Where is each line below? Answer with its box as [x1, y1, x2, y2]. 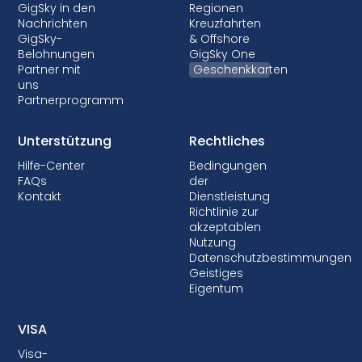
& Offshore [189, 30, 250, 47]
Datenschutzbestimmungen [189, 249, 351, 266]
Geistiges [189, 264, 243, 281]
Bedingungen [189, 157, 267, 174]
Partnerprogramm [18, 91, 124, 108]
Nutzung [189, 234, 236, 250]
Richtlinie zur [189, 203, 259, 220]
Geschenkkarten [193, 61, 288, 78]
